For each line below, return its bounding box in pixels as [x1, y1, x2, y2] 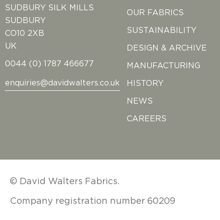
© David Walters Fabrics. [10, 177, 119, 186]
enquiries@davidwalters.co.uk [5, 79, 120, 87]
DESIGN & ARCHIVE [127, 44, 207, 52]
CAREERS [127, 114, 167, 123]
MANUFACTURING [127, 61, 201, 70]
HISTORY [127, 79, 164, 87]
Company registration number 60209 [10, 196, 175, 206]
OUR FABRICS [127, 8, 184, 17]
